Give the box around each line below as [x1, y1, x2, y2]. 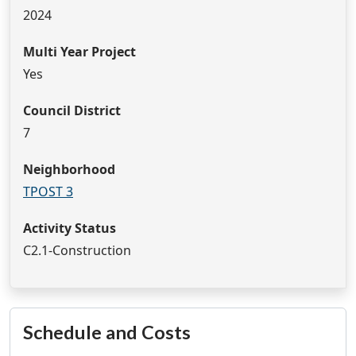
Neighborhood [23, 161, 115, 179]
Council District [23, 102, 121, 120]
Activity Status [23, 219, 116, 238]
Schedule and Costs [23, 321, 191, 344]
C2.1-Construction [23, 242, 131, 260]
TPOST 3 [23, 183, 73, 201]
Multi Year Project [23, 43, 136, 61]
